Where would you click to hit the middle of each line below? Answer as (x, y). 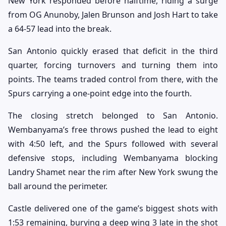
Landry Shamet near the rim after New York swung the (113, 172)
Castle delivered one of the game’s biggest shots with (113, 209)
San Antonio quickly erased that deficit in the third (113, 51)
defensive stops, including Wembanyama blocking (113, 158)
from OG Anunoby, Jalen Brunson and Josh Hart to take (113, 15)
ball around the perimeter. (58, 186)
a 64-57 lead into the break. (60, 29)
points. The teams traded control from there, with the (113, 79)
